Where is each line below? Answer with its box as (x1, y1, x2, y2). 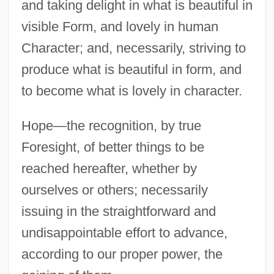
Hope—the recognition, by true (21, 117, 201, 133)
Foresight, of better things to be (21, 139, 204, 155)
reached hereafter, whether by (21, 160, 197, 176)
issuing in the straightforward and (21, 203, 216, 219)
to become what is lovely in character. (21, 83, 242, 98)
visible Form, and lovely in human (21, 18, 218, 34)
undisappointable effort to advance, (21, 224, 228, 240)
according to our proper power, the (21, 246, 223, 262)
